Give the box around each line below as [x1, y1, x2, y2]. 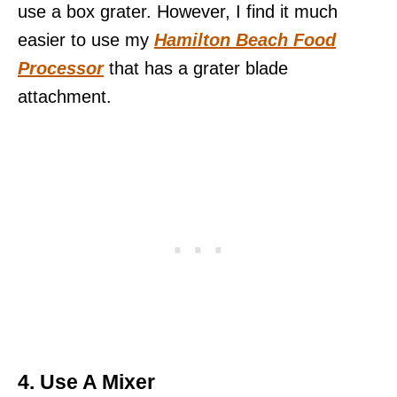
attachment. [18, 87, 112, 106]
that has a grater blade [104, 58, 288, 78]
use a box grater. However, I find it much [18, 2, 338, 21]
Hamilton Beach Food [154, 30, 336, 50]
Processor [18, 58, 104, 78]
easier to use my [18, 30, 154, 50]
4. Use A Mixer [18, 370, 155, 393]
